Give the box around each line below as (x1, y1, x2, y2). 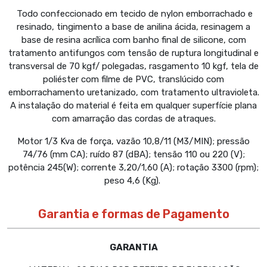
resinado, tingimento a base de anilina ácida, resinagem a (17, 21, 250, 33)
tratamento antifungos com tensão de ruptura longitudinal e (8, 48, 259, 59)
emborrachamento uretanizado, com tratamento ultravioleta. (8, 87, 259, 98)
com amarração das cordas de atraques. (51, 113, 216, 125)
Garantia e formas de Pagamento (38, 207, 229, 222)
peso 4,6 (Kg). (104, 175, 163, 187)
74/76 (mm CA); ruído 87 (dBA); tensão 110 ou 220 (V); (22, 149, 245, 160)
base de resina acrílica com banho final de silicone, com (21, 35, 246, 46)
